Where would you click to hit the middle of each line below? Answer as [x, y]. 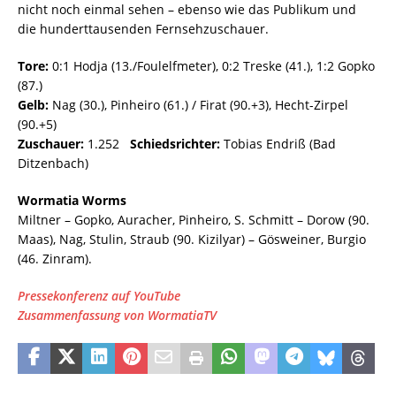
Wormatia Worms [72, 200]
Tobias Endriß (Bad [278, 144]
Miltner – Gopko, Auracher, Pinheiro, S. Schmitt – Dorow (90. [194, 220]
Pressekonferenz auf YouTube [99, 296]
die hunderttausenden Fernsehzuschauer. [145, 29]
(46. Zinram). [55, 259]
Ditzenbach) [53, 163]
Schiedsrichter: [175, 144]
